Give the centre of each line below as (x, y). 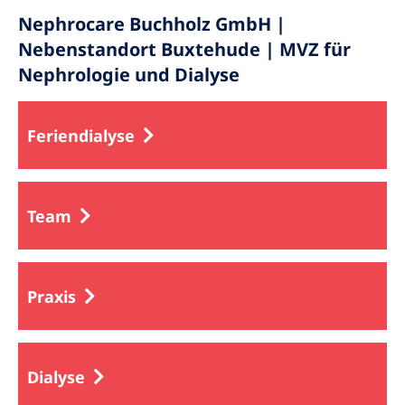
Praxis (52, 296)
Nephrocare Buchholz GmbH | (152, 24)
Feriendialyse (81, 135)
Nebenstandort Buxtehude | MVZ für (184, 49)
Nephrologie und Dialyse (129, 75)
